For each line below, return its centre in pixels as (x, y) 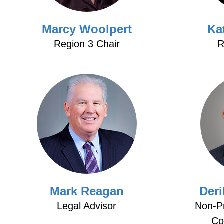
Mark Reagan (87, 191)
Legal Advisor (87, 206)
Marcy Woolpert (87, 29)
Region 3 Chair (87, 44)
